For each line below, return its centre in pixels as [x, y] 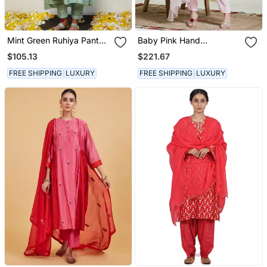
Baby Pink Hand [169, 40]
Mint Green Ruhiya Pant [53, 40]
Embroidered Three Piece [187, 50]
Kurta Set [156, 60]
